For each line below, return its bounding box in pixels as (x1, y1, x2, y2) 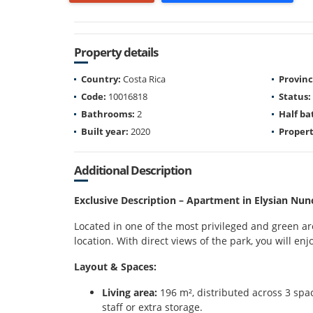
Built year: (81, 124, 129, 138)
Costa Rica (121, 72, 166, 85)
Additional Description (74, 161, 191, 178)
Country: (81, 72, 121, 85)
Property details (74, 43, 158, 60)
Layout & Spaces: (74, 259, 156, 273)
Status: (279, 89, 311, 103)
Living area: (102, 285, 157, 299)
